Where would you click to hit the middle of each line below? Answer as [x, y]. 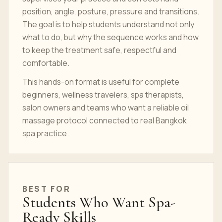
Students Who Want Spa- [99, 202]
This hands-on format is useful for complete [101, 82]
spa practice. [46, 133]
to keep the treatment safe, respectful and [99, 50]
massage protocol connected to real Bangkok [105, 120]
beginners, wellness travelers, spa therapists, [103, 95]
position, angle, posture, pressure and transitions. [111, 11]
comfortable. [46, 63]
